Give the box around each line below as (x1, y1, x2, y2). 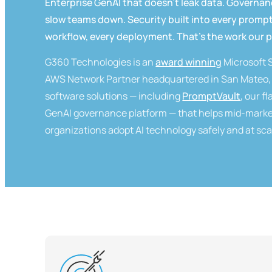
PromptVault (182, 89, 241, 103)
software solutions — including (45, 89, 181, 103)
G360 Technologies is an (45, 55, 154, 69)
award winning (155, 55, 222, 69)
